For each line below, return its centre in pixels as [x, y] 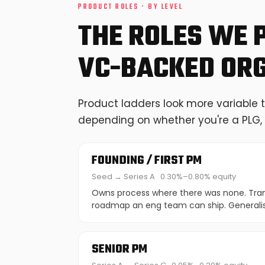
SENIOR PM [119, 249]
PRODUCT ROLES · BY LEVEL [131, 7]
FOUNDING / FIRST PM [147, 161]
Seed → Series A [123, 177]
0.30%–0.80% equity [198, 177]
